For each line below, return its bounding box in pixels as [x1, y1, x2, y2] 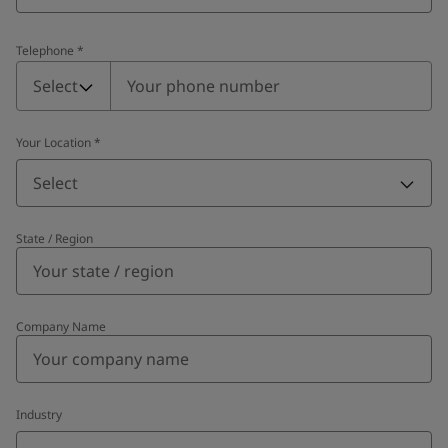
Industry [16, 406, 62, 423]
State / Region [16, 230, 93, 247]
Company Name [16, 318, 106, 335]
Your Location [16, 134, 91, 151]
